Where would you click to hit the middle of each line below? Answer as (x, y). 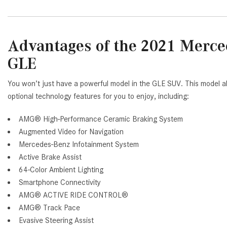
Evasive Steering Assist (56, 221)
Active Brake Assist (50, 157)
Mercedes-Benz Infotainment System (79, 145)
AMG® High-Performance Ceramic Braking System (101, 119)
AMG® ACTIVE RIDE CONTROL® (73, 195)
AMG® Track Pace (49, 208)
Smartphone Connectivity (60, 183)
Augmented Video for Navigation (71, 132)
